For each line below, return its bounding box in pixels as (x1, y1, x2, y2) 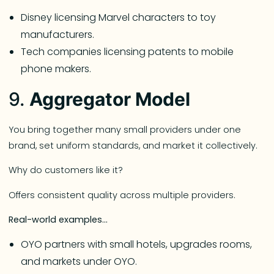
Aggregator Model (29, 87, 191, 110)
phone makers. (21, 61, 92, 76)
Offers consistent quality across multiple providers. (9, 188, 236, 201)
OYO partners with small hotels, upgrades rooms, (21, 237, 253, 252)
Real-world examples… (9, 213, 108, 226)
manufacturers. (21, 27, 95, 42)
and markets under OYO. (21, 254, 138, 269)
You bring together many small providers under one (9, 123, 242, 136)
